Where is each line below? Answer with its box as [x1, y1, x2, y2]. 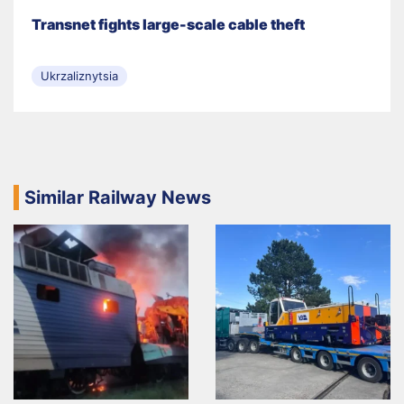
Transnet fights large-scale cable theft [32, 15, 305, 34]
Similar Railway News [24, 187, 211, 209]
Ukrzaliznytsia [41, 69, 118, 84]
